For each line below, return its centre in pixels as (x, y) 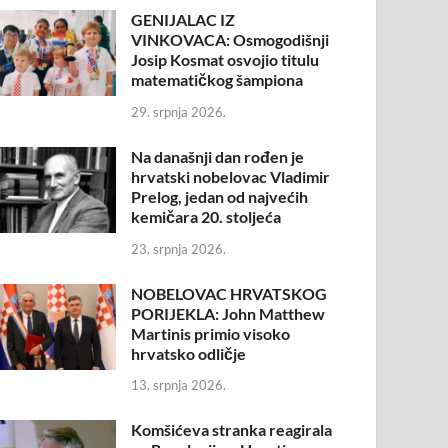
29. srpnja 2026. (179, 111)
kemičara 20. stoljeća (206, 216)
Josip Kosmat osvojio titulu (225, 59)
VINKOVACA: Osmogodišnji (230, 39)
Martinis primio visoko (211, 333)
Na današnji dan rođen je (218, 156)
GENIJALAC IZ (183, 19)
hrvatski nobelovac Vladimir (231, 176)
